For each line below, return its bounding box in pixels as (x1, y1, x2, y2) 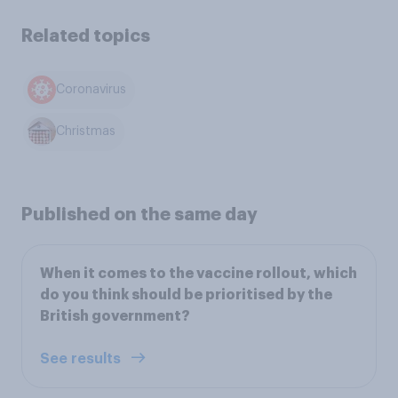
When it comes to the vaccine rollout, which (40, 266, 357, 281)
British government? (40, 308, 190, 323)
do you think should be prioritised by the (40, 287, 332, 302)
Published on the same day (21, 204, 258, 223)
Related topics (21, 27, 150, 44)
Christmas (56, 125, 116, 139)
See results (40, 351, 124, 366)
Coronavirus (56, 84, 127, 97)
